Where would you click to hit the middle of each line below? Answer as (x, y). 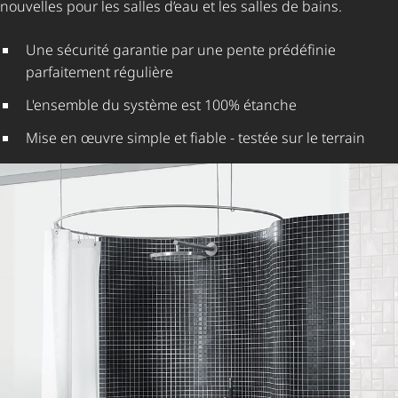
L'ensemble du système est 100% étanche (161, 105)
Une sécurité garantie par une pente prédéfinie (180, 50)
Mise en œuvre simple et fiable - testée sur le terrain (195, 138)
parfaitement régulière (99, 72)
